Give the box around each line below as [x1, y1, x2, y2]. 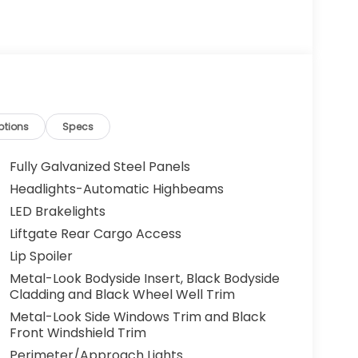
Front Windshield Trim [9, 324, 146, 343]
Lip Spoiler [9, 247, 73, 266]
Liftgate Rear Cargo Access [9, 225, 181, 244]
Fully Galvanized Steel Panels [9, 157, 190, 177]
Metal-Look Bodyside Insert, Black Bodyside [9, 269, 280, 288]
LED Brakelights [9, 202, 105, 221]
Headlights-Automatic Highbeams [9, 180, 224, 199]
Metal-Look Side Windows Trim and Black [9, 308, 266, 327]
